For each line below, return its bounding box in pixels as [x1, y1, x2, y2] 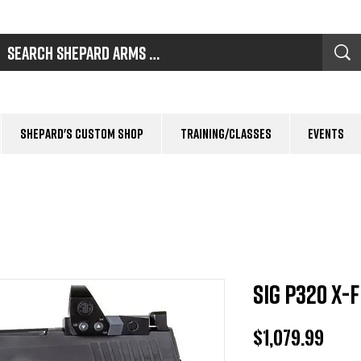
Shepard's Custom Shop [19, 124, 143, 142]
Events [308, 124, 344, 142]
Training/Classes [180, 124, 272, 142]
